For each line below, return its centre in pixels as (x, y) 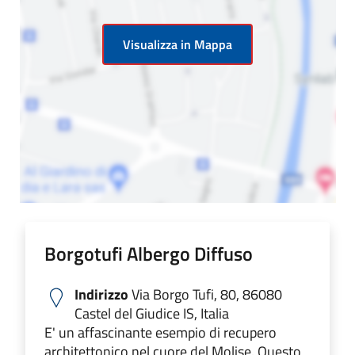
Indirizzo (101, 294)
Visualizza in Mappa (177, 44)
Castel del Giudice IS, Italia (152, 313)
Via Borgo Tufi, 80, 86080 (205, 294)
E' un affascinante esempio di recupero (160, 332)
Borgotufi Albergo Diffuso (149, 253)
